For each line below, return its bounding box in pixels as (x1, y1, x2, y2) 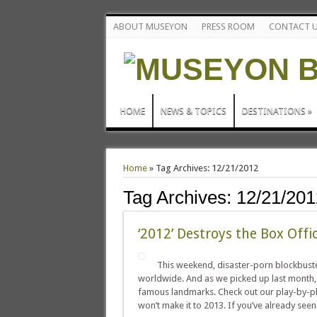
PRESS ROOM (201, 21, 255, 32)
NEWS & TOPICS (160, 105, 226, 116)
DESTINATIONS (241, 105, 306, 116)
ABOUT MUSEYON (113, 21, 188, 32)
